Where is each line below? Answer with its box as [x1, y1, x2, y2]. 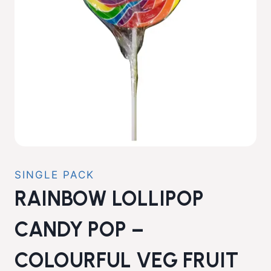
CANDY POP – [15, 217, 144, 242]
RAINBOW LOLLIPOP [15, 186, 204, 211]
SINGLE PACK [15, 168, 94, 181]
